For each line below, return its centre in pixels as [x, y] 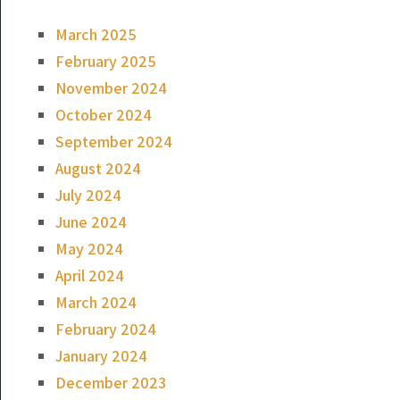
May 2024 [89, 248]
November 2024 [111, 87]
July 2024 [88, 195]
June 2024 [91, 221]
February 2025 [106, 61]
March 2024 [96, 302]
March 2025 [96, 34]
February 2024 [106, 329]
